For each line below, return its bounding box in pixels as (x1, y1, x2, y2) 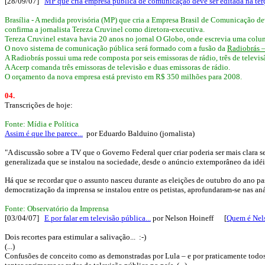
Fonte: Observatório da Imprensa (5, 204, 109, 213)
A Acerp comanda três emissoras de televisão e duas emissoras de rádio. (5, 63, 230, 72)
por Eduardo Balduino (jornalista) (83, 129, 195, 138)
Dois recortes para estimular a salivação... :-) (5, 232, 146, 241)
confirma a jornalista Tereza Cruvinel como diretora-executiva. (5, 25, 205, 34)
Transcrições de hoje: (5, 101, 73, 109)
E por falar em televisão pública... (44, 214, 151, 222)
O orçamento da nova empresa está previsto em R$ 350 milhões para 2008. (5, 72, 242, 81)
